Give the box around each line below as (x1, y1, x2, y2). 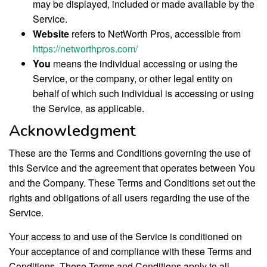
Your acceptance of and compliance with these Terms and (9, 244, 252, 258)
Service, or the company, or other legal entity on (33, 72, 232, 85)
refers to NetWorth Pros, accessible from (69, 27, 241, 41)
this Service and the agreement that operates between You (9, 160, 255, 175)
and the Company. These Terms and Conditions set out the (9, 175, 256, 190)
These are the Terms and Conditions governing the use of (9, 145, 250, 160)
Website (33, 27, 69, 41)
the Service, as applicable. (33, 101, 144, 115)
